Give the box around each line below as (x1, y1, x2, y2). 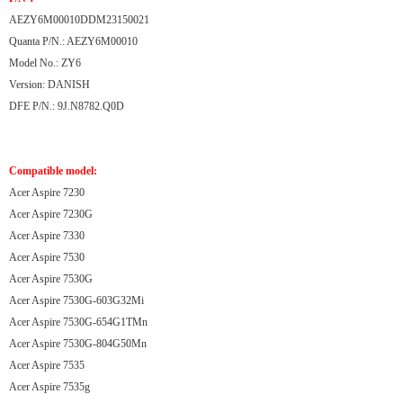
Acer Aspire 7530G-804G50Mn (9, 337, 147, 350)
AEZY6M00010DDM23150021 (9, 13, 149, 26)
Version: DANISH (9, 78, 90, 91)
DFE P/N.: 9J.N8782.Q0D (9, 100, 124, 112)
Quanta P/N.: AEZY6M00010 (9, 35, 138, 48)
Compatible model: (9, 165, 97, 177)
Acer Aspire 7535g (9, 381, 90, 393)
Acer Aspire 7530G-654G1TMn (9, 316, 148, 328)
